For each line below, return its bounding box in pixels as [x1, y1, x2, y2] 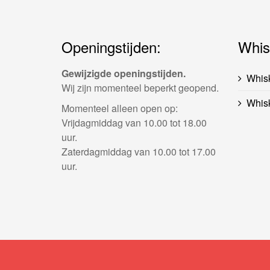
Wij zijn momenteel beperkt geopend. [61, 81, 219, 95]
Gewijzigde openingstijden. [61, 66, 186, 80]
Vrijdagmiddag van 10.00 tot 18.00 [61, 116, 207, 130]
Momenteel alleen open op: [61, 101, 178, 115]
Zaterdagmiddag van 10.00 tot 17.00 [61, 145, 216, 159]
